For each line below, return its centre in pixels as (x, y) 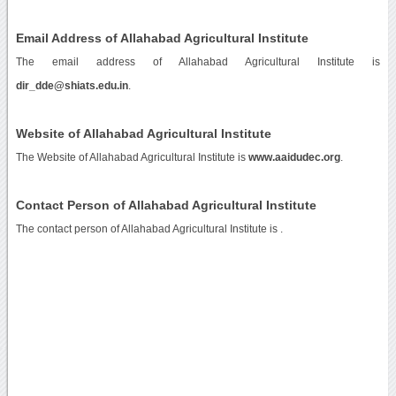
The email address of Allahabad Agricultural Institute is (198, 61)
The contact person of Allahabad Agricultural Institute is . (149, 228)
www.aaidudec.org (294, 157)
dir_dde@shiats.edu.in (72, 85)
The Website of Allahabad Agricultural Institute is (132, 157)
